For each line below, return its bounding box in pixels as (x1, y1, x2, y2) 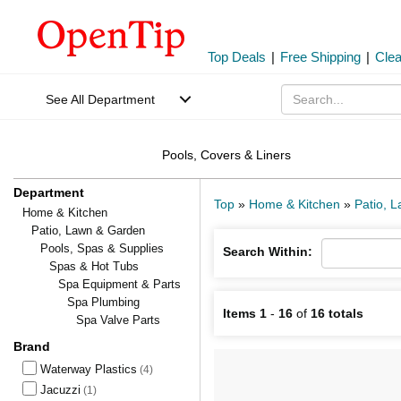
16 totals (311, 306, 363, 320)
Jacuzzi (40, 383, 81, 397)
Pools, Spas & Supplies (40, 242, 164, 255)
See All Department (46, 92, 155, 107)
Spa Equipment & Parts (58, 277, 181, 291)
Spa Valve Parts (76, 313, 160, 327)
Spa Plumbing (67, 295, 140, 309)
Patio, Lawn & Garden (31, 224, 145, 237)
